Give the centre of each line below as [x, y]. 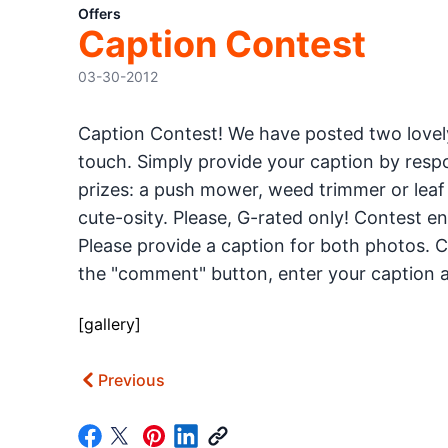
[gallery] [109, 324]
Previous [131, 380]
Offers [99, 13]
